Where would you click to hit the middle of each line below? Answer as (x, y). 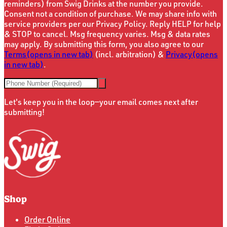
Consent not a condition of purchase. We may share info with (110, 14)
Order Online (47, 219)
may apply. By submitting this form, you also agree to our (104, 44)
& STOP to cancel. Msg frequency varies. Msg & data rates (107, 34)
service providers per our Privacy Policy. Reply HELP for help (112, 24)
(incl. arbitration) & (129, 54)
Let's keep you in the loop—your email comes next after (101, 102)
